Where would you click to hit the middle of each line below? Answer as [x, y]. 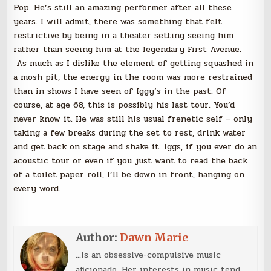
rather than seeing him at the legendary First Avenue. [128, 50]
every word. [37, 189]
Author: [98, 238]
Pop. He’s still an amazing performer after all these [123, 8]
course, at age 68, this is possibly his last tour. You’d [124, 105]
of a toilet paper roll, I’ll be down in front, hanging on [129, 175]
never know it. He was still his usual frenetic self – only [133, 119]
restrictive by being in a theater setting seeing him [124, 36]
